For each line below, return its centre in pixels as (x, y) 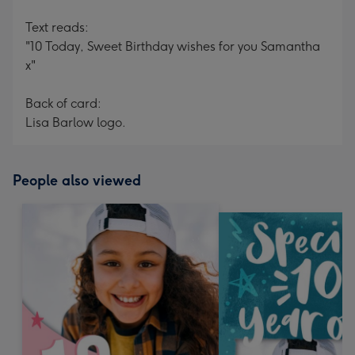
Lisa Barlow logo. (76, 122)
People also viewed (77, 181)
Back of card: (63, 103)
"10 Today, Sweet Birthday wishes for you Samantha (173, 46)
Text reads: (57, 27)
